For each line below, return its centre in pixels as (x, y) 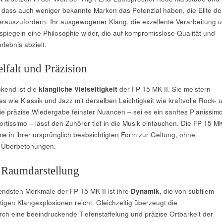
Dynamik (145, 191)
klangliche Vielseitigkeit (78, 89)
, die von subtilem (187, 191)
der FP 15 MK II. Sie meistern (164, 89)
